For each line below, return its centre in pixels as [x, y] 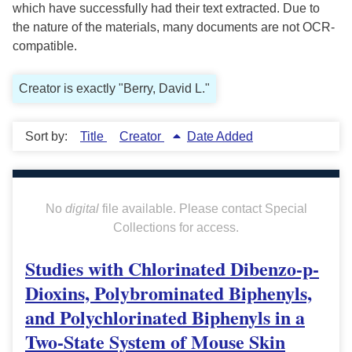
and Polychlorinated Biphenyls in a [165, 317]
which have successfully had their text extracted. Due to [166, 9]
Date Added [220, 137]
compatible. [45, 46]
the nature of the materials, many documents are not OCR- [174, 27]
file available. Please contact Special [203, 209]
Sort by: [48, 137]
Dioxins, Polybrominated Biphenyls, [169, 293]
